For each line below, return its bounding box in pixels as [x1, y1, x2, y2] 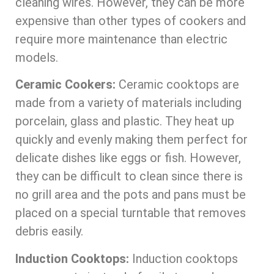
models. [15, 50, 58, 65]
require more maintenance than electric [15, 31, 228, 46]
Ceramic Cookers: [15, 77, 116, 92]
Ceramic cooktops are [116, 77, 239, 92]
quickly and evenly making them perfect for [15, 132, 248, 147]
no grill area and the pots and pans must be [15, 187, 246, 202]
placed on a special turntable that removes [15, 206, 246, 221]
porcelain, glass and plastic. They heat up [15, 114, 234, 129]
